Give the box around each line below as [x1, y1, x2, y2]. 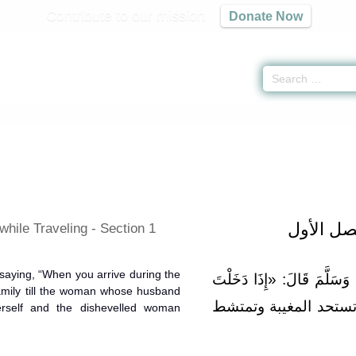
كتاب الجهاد [6, 108, 56, 120]
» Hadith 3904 [55, 108, 122, 120]
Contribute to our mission [45, 7, 205, 24]
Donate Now [228, 9, 303, 23]
